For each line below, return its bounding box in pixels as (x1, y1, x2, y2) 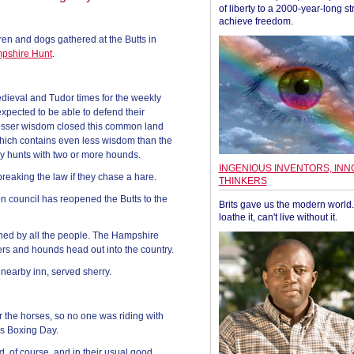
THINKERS (218, 175, 267, 186)
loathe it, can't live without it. (218, 212, 337, 223)
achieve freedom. (218, 16, 293, 27)
